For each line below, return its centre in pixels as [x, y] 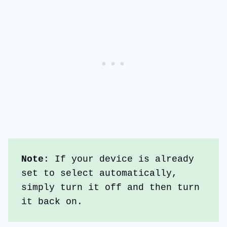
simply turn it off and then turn [111, 187]
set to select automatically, [100, 173]
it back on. [52, 201]
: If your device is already [119, 159]
